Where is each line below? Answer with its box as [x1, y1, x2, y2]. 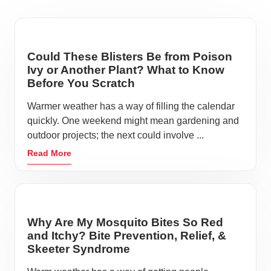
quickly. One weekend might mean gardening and [27, 116, 239, 126]
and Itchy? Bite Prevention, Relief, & [27, 229, 226, 243]
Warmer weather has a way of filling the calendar [27, 101, 235, 112]
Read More [27, 148, 71, 158]
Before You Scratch [27, 77, 135, 90]
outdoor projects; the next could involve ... [27, 130, 204, 141]
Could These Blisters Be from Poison [27, 50, 232, 64]
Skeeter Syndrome [27, 243, 130, 256]
